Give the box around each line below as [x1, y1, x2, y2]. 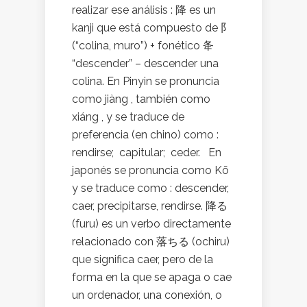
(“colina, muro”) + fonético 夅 [72, 39, 217, 52]
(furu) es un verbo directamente [72, 217, 231, 230]
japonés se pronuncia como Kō [72, 164, 229, 177]
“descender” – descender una [72, 57, 219, 70]
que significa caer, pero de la [72, 253, 213, 266]
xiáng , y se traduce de [72, 110, 184, 123]
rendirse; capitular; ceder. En [72, 146, 221, 159]
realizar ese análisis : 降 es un [72, 3, 216, 16]
